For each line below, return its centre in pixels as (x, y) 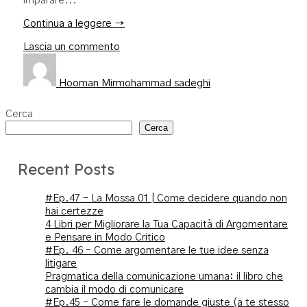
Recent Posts (66, 170)
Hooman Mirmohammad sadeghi (134, 83)
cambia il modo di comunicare (114, 289)
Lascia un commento (71, 47)
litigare (61, 263)
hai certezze (74, 211)
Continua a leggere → (74, 23)
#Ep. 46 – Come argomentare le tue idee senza (157, 250)
